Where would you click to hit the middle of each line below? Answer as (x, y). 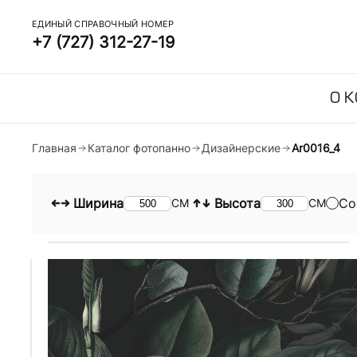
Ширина (98, 203)
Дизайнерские (241, 148)
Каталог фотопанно (139, 148)
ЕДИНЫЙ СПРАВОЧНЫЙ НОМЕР (103, 24)
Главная (54, 148)
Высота (237, 203)
